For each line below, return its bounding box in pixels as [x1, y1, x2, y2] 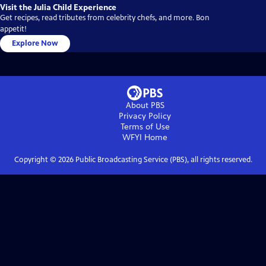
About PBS [125, 100, 164, 111]
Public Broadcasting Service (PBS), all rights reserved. [73, 155, 252, 165]
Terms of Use [120, 122, 170, 132]
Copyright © [14, 155, 58, 165]
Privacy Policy [119, 111, 171, 122]
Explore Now [12, 39, 58, 49]
